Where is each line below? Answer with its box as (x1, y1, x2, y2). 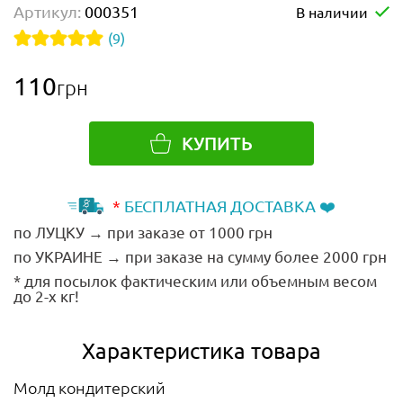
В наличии (296, 2, 368, 21)
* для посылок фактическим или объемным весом (13, 270, 377, 290)
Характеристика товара (82, 336, 321, 363)
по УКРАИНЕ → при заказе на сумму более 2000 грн (13, 246, 387, 265)
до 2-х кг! (13, 285, 79, 305)
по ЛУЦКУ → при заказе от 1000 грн (13, 221, 273, 241)
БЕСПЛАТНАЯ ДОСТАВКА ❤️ (121, 195, 336, 215)
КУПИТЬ (182, 130, 253, 155)
